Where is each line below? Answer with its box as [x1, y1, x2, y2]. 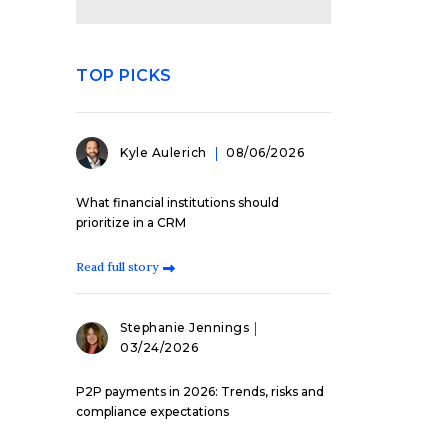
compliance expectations [76, 403, 229, 419]
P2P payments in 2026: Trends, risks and [76, 383, 324, 399]
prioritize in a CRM [76, 214, 186, 230]
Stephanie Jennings [120, 319, 249, 335]
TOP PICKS [76, 65, 172, 85]
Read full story [76, 258, 158, 274]
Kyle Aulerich [120, 144, 210, 160]
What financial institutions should [76, 194, 279, 210]
